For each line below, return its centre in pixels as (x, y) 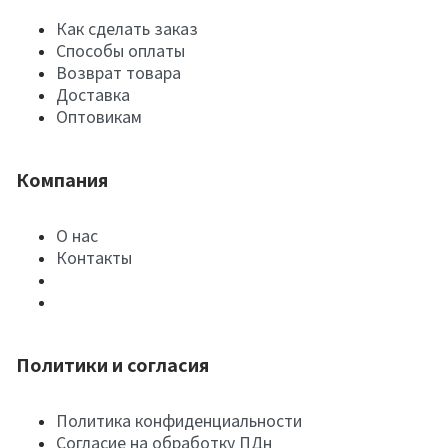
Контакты (94, 258)
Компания (62, 181)
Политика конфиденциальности (179, 421)
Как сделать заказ (127, 29)
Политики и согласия (112, 366)
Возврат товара (118, 73)
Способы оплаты (120, 51)
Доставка (93, 95)
